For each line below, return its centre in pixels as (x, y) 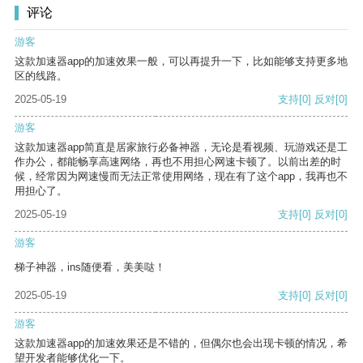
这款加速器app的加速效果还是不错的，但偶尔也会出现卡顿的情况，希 (181, 344)
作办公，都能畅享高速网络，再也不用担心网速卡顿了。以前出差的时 (178, 162)
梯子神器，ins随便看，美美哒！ (90, 267)
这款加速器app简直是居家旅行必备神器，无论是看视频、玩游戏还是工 (181, 147)
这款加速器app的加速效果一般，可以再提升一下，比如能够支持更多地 (181, 62)
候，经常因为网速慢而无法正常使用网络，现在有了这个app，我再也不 (181, 177)
